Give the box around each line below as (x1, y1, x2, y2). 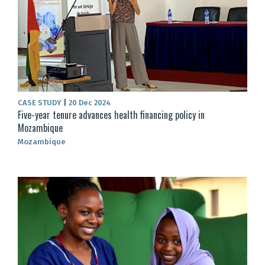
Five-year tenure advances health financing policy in (18, 107, 205, 122)
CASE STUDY (18, 98, 63, 107)
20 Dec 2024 (67, 98, 111, 107)
